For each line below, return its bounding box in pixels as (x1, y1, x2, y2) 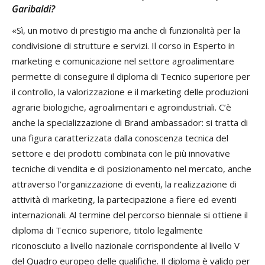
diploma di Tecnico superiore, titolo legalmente (12, 224, 203, 236)
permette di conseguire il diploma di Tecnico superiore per (12, 70, 250, 82)
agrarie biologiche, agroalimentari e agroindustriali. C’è (12, 101, 231, 113)
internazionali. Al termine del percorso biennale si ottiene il (12, 208, 248, 221)
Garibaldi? (12, 2, 55, 15)
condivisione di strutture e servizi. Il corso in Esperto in (12, 39, 235, 51)
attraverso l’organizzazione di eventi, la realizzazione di (12, 177, 237, 190)
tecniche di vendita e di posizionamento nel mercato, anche (12, 162, 251, 174)
